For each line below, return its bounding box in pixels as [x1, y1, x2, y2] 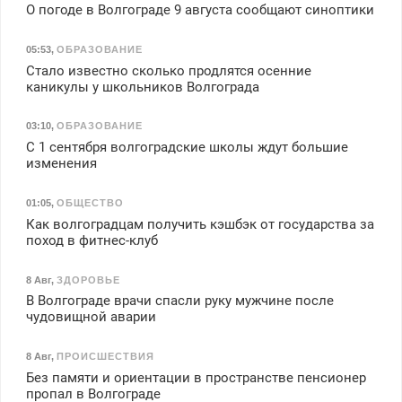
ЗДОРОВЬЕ [56, 274, 120, 285]
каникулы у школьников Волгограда [25, 78, 259, 95]
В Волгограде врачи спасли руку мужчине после [25, 293, 334, 310]
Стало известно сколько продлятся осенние [25, 62, 311, 79]
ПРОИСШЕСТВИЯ [56, 351, 154, 363]
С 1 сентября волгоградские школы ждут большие [25, 139, 348, 156]
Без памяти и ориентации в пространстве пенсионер [25, 369, 366, 386]
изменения [25, 155, 97, 172]
